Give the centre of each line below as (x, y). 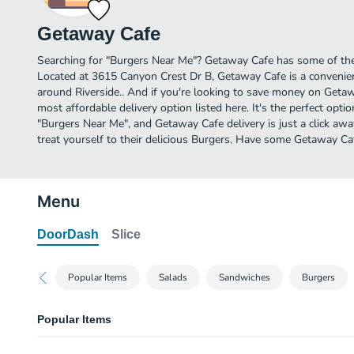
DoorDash (68, 234)
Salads (173, 277)
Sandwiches (245, 277)
